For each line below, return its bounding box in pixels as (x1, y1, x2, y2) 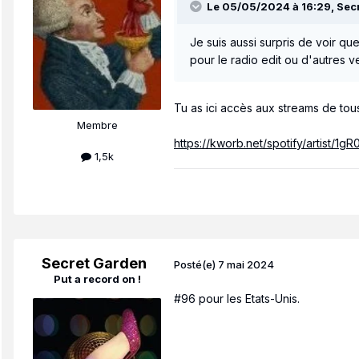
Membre (76, 119, 118, 132)
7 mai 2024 (218, 257, 274, 271)
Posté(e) (174, 257, 218, 271)
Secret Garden (41, 255, 147, 272)
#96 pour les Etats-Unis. (174, 292, 303, 306)
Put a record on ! (53, 272, 141, 286)
